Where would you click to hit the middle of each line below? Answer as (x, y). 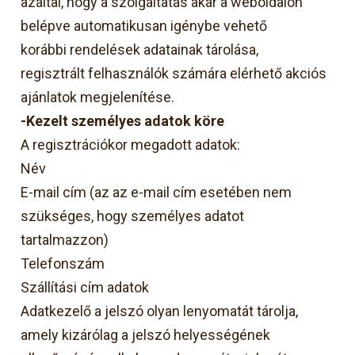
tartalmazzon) (65, 239)
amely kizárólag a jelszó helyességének (146, 334)
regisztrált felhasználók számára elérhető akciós (174, 73)
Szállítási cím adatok (85, 287)
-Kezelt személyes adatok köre (123, 120)
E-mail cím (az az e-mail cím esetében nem (157, 192)
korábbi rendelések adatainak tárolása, (140, 49)
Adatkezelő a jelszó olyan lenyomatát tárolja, (160, 311)
